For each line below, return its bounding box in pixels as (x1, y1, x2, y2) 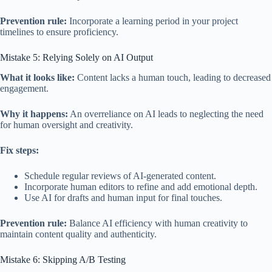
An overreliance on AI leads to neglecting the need (68, 108, 263, 119)
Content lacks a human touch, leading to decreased (75, 72, 271, 83)
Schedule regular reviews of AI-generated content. (24, 170, 216, 181)
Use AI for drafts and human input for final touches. (24, 192, 222, 203)
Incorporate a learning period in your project (67, 15, 238, 26)
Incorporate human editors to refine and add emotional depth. (24, 181, 257, 192)
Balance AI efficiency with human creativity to (67, 217, 248, 228)
